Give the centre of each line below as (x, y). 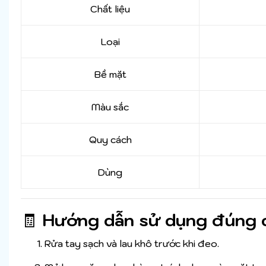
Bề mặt (110, 75)
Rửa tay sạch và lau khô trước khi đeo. (132, 244)
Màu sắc (110, 107)
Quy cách (110, 140)
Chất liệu (110, 9)
